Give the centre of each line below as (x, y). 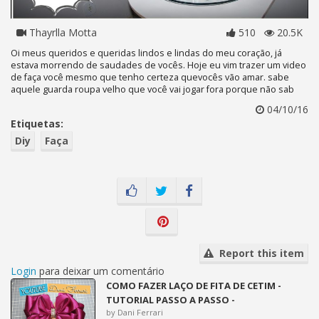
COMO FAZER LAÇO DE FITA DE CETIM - (194, 286)
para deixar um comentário (100, 271)
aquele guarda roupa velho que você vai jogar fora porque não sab (152, 89)
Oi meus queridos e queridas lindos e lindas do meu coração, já (146, 53)
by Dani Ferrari (135, 312)
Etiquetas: (37, 124)
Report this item (259, 253)
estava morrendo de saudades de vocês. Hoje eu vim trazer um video (158, 65)
